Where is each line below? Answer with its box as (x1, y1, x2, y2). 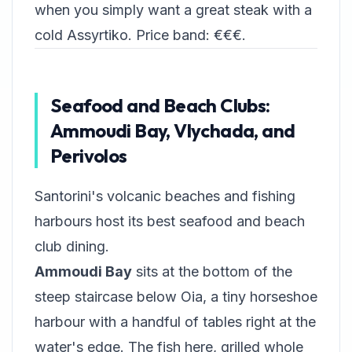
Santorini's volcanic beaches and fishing (35, 188, 295, 204)
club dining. (35, 238, 109, 255)
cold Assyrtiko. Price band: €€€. (35, 27, 246, 43)
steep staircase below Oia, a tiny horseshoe (35, 288, 317, 305)
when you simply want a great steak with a (35, 2, 312, 18)
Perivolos (50, 144, 127, 167)
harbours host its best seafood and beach (35, 213, 305, 229)
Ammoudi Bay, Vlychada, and (50, 119, 295, 142)
